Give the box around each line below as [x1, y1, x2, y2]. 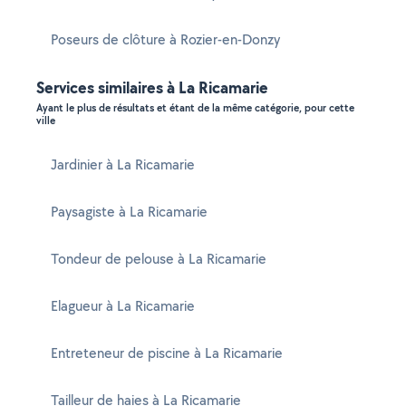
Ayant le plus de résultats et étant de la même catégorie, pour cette [36, 101, 354, 115]
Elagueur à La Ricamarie [51, 296, 195, 315]
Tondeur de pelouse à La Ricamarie [51, 249, 266, 268]
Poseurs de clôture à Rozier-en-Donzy [51, 30, 280, 49]
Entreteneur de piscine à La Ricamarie [51, 343, 283, 362]
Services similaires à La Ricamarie [36, 76, 268, 99]
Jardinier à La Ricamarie [51, 155, 195, 174]
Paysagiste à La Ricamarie [51, 202, 208, 221]
